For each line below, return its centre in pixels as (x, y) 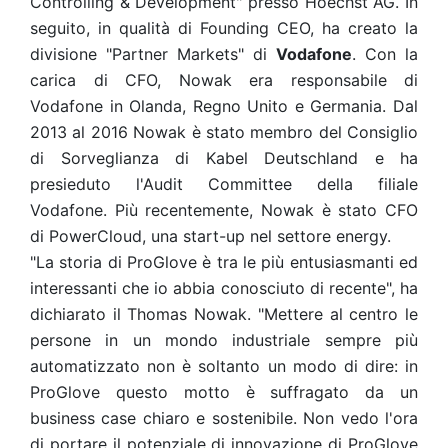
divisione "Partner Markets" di (153, 54)
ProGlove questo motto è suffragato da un (224, 392)
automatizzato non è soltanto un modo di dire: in (224, 366)
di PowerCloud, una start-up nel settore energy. (210, 236)
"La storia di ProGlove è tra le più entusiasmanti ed (224, 262)
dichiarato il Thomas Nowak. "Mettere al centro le (224, 314)
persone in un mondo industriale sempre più (224, 340)
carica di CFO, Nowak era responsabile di (224, 80)
